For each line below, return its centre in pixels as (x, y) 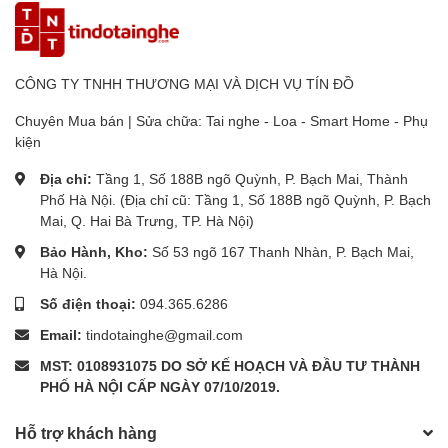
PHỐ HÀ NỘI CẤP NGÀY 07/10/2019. (160, 387)
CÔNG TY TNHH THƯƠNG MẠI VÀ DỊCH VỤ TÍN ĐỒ (184, 84)
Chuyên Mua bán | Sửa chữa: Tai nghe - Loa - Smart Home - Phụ (221, 121)
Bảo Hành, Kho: (96, 252)
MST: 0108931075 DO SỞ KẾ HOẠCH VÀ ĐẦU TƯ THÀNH (230, 366)
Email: (63, 335)
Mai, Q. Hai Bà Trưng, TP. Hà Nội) (147, 221)
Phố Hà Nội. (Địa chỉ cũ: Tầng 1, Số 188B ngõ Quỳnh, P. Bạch (235, 200)
